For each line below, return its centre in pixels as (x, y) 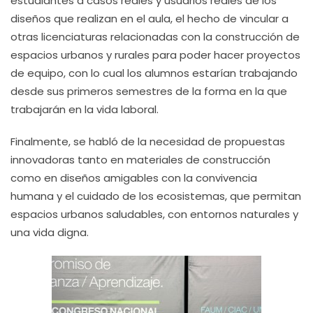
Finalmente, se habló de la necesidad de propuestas (148, 141)
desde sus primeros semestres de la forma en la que (149, 91)
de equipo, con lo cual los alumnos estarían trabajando (154, 73)
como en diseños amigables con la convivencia (134, 178)
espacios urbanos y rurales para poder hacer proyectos (155, 55)
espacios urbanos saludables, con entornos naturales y (154, 214)
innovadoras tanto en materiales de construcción (140, 160)
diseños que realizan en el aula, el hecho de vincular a (150, 19)
